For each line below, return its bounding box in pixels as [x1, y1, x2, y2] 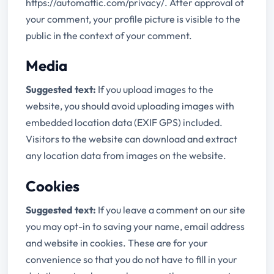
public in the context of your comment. [26, 29, 193, 42]
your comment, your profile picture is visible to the [26, 12, 241, 25]
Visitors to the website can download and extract [26, 133, 238, 146]
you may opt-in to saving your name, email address [26, 220, 245, 232]
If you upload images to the [98, 83, 214, 96]
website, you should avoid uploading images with [26, 100, 235, 113]
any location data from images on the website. [26, 149, 227, 162]
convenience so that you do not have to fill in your [26, 253, 238, 265]
